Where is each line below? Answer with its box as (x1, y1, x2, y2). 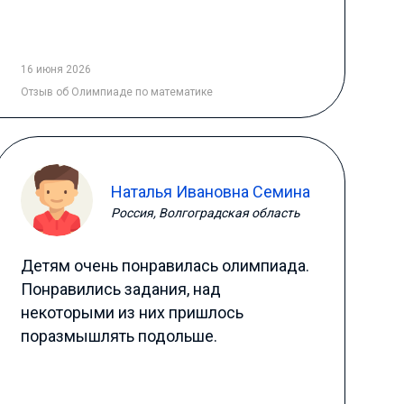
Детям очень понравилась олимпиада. (20, 256, 309, 275)
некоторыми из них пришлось (20, 303, 243, 322)
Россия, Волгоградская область (110, 205, 300, 220)
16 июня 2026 (20, 63, 91, 76)
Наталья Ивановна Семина (110, 181, 310, 201)
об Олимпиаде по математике (55, 86, 213, 98)
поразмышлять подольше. (20, 326, 217, 345)
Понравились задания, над (20, 280, 221, 298)
